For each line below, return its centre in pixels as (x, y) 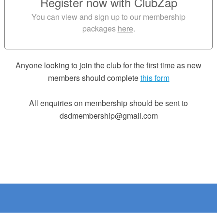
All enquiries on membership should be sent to (108, 103)
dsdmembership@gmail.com (108, 116)
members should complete (94, 78)
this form (155, 78)
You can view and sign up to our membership (108, 17)
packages (99, 28)
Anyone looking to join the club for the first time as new (108, 65)
